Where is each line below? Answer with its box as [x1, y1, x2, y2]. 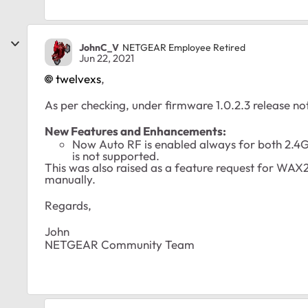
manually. [45, 172, 96, 186]
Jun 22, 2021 [79, 52, 134, 65]
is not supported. [72, 148, 159, 163]
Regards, [45, 198, 91, 212]
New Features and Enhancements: [45, 124, 226, 138]
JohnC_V [79, 41, 119, 54]
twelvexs [56, 71, 101, 86]
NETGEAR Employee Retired [122, 41, 245, 54]
